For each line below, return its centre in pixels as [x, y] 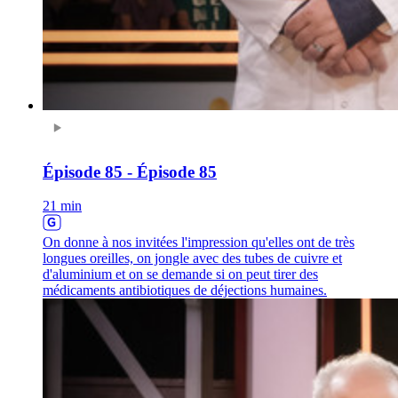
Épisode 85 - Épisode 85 [130, 171]
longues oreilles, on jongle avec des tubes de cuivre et [192, 259]
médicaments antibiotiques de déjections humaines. [185, 291]
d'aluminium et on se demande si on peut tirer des [180, 275]
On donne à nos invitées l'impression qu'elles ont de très [199, 243]
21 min [62, 206]
